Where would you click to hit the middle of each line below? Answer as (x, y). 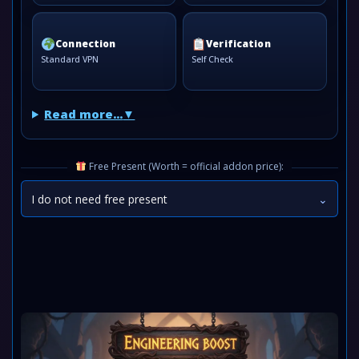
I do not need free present (99, 199)
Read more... (84, 114)
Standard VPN (70, 60)
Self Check (212, 60)
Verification (238, 44)
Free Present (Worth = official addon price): (185, 166)
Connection (86, 44)
